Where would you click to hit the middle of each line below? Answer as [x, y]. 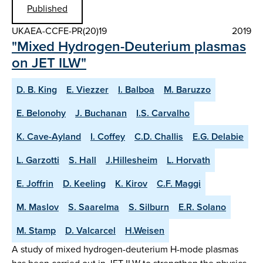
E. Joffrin [35, 183]
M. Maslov [38, 207]
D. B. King [37, 89]
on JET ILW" [49, 63]
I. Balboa [136, 89]
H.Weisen [145, 230]
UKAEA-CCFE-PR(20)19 [59, 31]
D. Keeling [84, 183]
